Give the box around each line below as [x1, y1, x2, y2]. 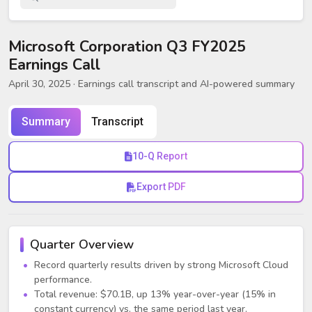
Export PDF [136, 181, 186, 192]
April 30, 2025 [8, 77, 70, 91]
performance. [34, 272, 92, 286]
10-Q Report [132, 150, 187, 162]
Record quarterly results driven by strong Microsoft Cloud [34, 258, 288, 272]
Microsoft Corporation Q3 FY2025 [8, 36, 246, 57]
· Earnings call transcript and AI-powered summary [70, 77, 295, 91]
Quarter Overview [29, 235, 134, 253]
